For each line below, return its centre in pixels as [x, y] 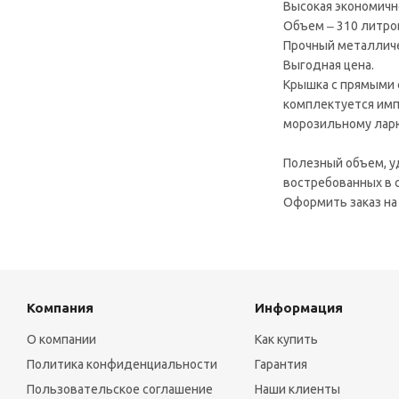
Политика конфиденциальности [122, 364]
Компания [60, 308]
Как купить [286, 339]
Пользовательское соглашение [120, 389]
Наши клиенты [297, 389]
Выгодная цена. [329, 65]
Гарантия [281, 364]
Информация [298, 308]
